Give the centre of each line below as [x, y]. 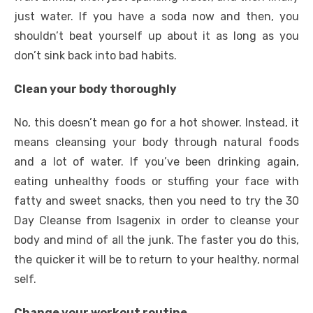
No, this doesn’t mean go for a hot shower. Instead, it [156, 123]
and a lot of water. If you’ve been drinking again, [156, 162]
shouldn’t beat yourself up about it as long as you [156, 36]
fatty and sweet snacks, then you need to [130, 201]
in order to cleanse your [230, 220]
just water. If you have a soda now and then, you [156, 16]
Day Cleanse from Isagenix [88, 220]
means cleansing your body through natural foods [156, 142]
